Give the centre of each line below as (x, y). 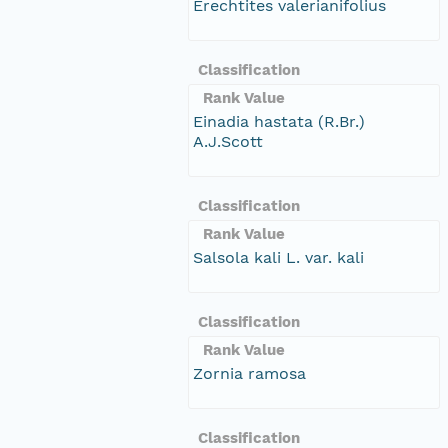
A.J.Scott (228, 141)
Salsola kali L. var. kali (278, 257)
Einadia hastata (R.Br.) (279, 121)
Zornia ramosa (249, 373)
